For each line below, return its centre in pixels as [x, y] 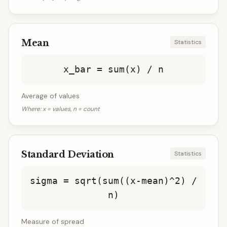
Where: [32, 109]
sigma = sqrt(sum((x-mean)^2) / [113, 181]
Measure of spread [53, 221]
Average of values [50, 96]
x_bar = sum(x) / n [113, 69]
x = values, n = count [71, 109]
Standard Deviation [68, 155]
